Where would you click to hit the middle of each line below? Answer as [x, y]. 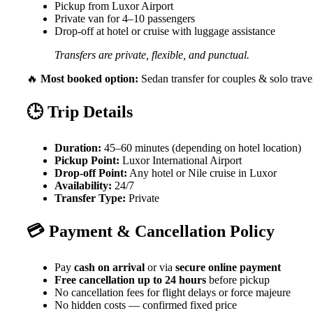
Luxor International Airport [181, 161]
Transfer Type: [90, 198]
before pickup [238, 279]
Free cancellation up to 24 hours [130, 279]
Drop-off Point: [91, 173]
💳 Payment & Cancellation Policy [151, 231]
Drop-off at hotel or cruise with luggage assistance [165, 31]
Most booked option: [89, 79]
